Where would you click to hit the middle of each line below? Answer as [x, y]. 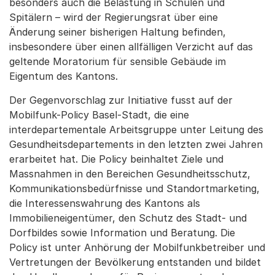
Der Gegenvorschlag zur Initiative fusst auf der [121, 100]
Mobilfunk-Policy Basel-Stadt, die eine [99, 115]
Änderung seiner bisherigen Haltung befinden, [118, 32]
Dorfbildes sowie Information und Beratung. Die [122, 233]
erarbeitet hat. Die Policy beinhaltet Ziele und [116, 159]
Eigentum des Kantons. [64, 76]
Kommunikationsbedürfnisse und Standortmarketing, [134, 188]
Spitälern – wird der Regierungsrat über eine [114, 17]
